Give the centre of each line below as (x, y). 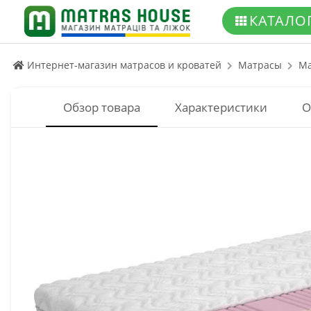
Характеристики (221, 107)
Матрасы (260, 65)
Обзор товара (102, 107)
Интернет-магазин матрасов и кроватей (123, 65)
